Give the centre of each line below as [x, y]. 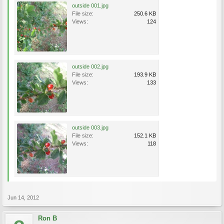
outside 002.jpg [90, 66]
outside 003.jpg [90, 127]
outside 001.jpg [90, 5]
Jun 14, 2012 [23, 197]
